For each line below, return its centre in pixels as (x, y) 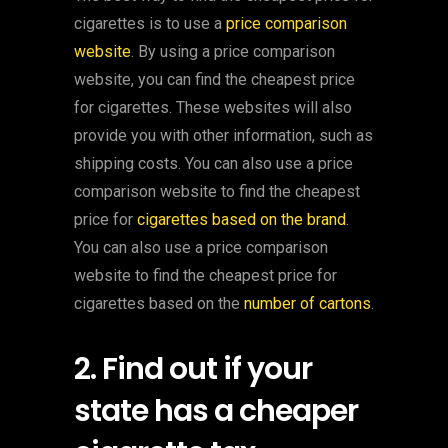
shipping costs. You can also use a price (213, 163)
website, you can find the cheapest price (214, 79)
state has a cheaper (216, 411)
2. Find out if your (193, 369)
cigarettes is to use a (150, 23)
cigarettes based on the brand (241, 219)
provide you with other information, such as (223, 135)
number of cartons (307, 303)
